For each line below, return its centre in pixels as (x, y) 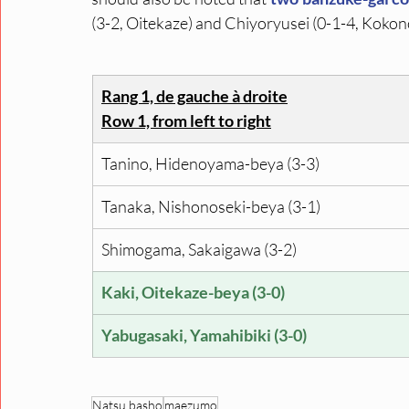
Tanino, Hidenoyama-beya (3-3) (210, 164)
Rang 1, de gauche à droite (194, 96)
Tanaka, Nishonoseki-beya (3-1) (211, 207)
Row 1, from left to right (186, 121)
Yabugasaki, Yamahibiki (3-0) (204, 336)
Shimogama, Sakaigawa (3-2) (199, 250)
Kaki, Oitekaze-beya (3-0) (193, 293)
